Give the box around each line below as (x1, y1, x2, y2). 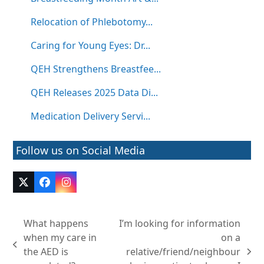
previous (12, 244, 52, 258)
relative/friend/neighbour (126, 245, 241, 259)
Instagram (65, 179, 117, 194)
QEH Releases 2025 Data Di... (31, 86, 159, 100)
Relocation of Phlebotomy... (31, 15, 153, 29)
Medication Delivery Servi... (31, 110, 151, 123)
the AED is (23, 245, 68, 259)
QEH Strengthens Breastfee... (31, 62, 161, 76)
